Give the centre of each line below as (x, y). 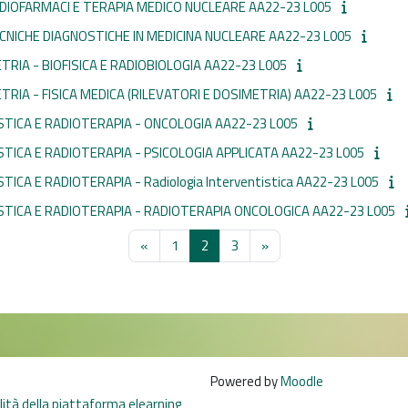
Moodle (302, 381)
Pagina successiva (320, 245)
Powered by (245, 381)
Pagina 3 (261, 245)
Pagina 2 (231, 245)
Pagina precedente (201, 245)
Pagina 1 (201, 245)
